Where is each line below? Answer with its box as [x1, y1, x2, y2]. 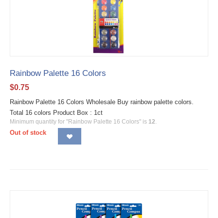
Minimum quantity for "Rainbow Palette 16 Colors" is [10, 118, 148, 125]
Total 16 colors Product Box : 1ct [10, 109, 103, 116]
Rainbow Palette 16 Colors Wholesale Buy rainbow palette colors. [10, 98, 194, 106]
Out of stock [10, 128, 46, 136]
